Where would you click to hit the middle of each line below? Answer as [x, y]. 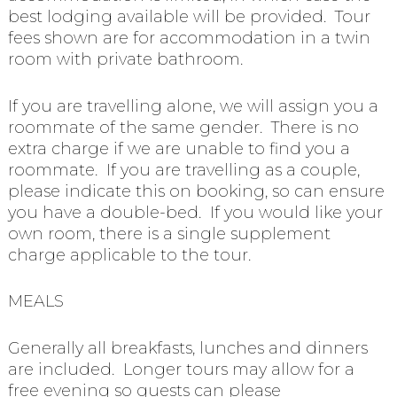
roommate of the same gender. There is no [183, 127]
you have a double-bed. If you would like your [195, 212]
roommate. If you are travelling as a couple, [183, 170]
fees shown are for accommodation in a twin [189, 38]
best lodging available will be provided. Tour [189, 16]
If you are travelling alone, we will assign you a [193, 106]
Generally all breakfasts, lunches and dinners [187, 349]
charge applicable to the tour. [131, 255]
